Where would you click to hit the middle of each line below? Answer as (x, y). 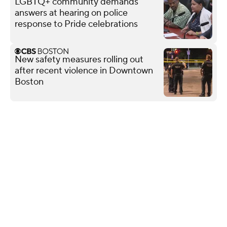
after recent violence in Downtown (84, 70)
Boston (29, 82)
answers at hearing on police (71, 13)
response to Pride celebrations (76, 24)
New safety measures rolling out (79, 59)
